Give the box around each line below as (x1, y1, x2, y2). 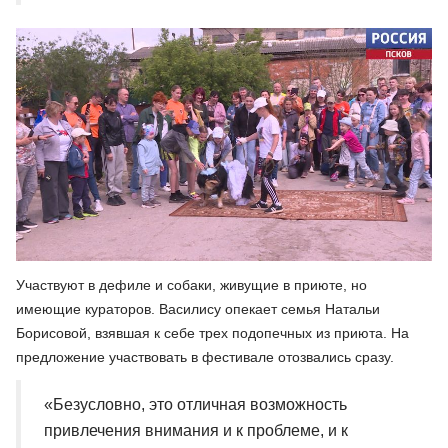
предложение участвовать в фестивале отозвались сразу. (16, 348, 394, 365)
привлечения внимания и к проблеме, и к (44, 421, 348, 439)
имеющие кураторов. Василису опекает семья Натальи (16, 300, 380, 317)
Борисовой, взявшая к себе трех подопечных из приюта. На (16, 324, 409, 341)
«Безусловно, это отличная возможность (44, 395, 347, 413)
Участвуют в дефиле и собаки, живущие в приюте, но (16, 276, 367, 293)
